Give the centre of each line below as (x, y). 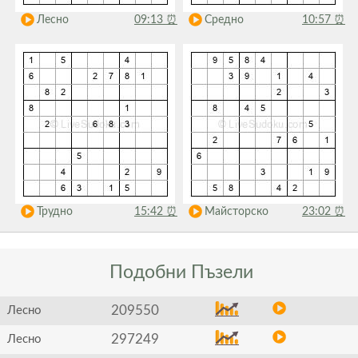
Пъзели (222, 272)
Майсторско (236, 212)
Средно (224, 20)
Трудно (54, 212)
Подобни (147, 272)
